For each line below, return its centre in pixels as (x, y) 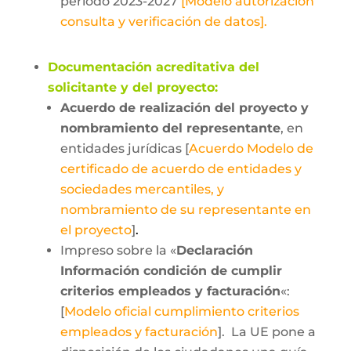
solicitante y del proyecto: (132, 87)
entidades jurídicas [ (124, 148)
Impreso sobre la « (118, 250)
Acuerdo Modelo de (251, 148)
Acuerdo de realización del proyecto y (184, 108)
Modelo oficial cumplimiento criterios (181, 311)
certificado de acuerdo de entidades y (181, 169)
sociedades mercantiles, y (143, 189)
